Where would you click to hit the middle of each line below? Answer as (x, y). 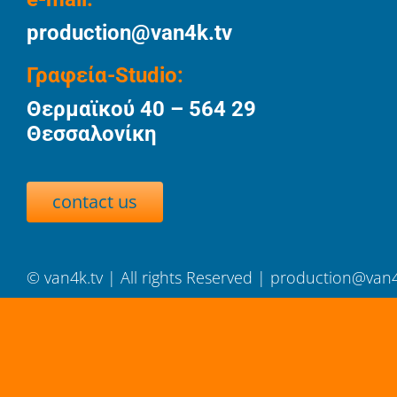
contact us (94, 202)
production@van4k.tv (129, 33)
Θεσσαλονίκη (91, 134)
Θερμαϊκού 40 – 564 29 (141, 109)
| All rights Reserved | (189, 277)
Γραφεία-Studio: (105, 75)
